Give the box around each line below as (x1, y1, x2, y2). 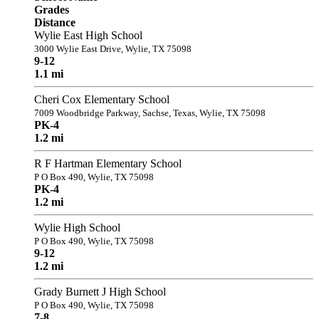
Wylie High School (34, 221, 120, 234)
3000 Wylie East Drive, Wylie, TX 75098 (34, 43, 192, 54)
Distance (34, 16, 75, 28)
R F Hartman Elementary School (34, 157, 182, 169)
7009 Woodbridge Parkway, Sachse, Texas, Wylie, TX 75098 (34, 107, 266, 118)
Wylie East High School (34, 28, 142, 41)
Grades (34, 3, 69, 16)
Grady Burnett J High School (34, 285, 166, 298)
